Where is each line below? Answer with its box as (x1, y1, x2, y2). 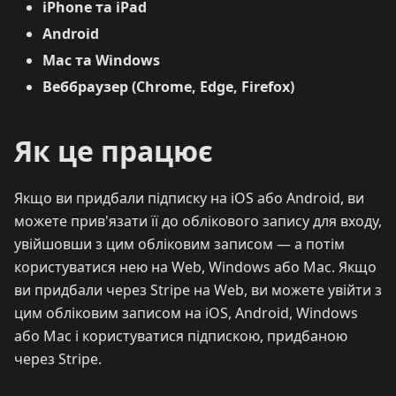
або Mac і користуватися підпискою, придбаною (14, 326, 347, 346)
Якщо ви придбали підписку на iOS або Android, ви (14, 188, 364, 208)
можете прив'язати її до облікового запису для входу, (14, 211, 382, 231)
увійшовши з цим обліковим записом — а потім (14, 234, 345, 254)
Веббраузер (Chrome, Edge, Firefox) (42, 77, 294, 96)
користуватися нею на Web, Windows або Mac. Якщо (14, 257, 377, 277)
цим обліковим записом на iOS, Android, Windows (14, 303, 358, 323)
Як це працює (14, 132, 213, 170)
